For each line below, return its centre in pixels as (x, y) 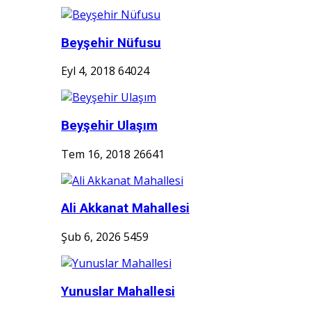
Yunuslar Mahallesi (118, 291)
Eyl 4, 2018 (88, 71)
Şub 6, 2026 (91, 237)
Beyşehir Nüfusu (111, 43)
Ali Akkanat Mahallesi (125, 209)
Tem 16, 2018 (96, 154)
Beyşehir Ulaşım (109, 126)
